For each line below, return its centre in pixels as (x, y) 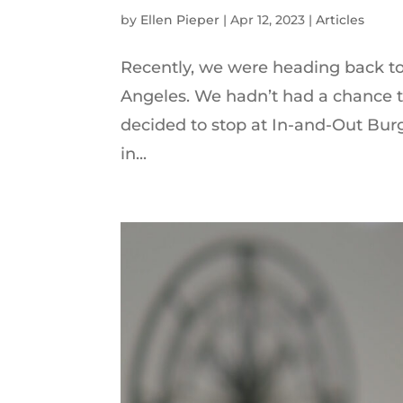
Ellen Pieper (180, 19)
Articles (340, 19)
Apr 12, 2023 (268, 19)
